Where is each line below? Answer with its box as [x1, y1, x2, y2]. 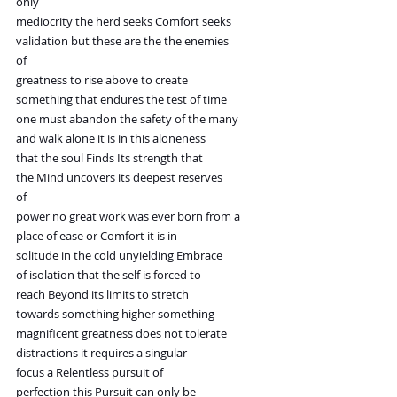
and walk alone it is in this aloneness [16, 130, 206, 147]
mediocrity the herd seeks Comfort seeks [16, 13, 231, 30]
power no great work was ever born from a [16, 208, 240, 225]
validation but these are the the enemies [16, 33, 229, 50]
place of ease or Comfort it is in [16, 228, 177, 245]
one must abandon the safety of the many [16, 111, 238, 128]
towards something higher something [16, 306, 214, 323]
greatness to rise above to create [16, 72, 188, 89]
